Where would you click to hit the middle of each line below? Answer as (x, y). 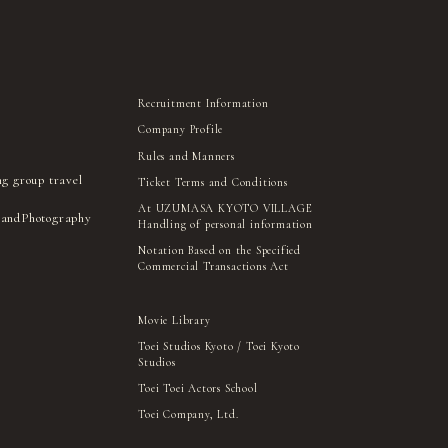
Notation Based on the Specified (219, 251)
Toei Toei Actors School (198, 389)
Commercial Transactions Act (213, 267)
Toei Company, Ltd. (188, 415)
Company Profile (181, 130)
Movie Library (174, 320)
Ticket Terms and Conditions (213, 182)
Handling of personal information (225, 225)
